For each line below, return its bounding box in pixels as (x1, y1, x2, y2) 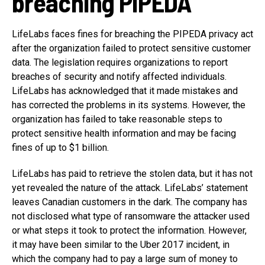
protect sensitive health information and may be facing (12, 127, 236, 139)
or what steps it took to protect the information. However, (12, 224, 247, 236)
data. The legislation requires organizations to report (12, 56, 228, 68)
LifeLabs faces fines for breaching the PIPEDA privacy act (12, 28, 253, 40)
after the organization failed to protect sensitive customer (12, 42, 251, 54)
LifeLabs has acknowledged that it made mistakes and (12, 85, 238, 96)
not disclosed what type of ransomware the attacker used (12, 210, 250, 222)
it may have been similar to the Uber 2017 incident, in (12, 238, 230, 250)
